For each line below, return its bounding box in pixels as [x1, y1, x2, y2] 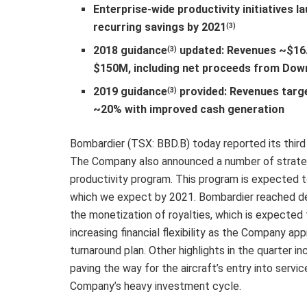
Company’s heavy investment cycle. [70, 279, 241, 293]
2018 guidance [93, 43, 168, 57]
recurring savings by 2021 [93, 20, 227, 34]
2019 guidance [93, 84, 168, 98]
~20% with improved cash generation [93, 102, 285, 116]
